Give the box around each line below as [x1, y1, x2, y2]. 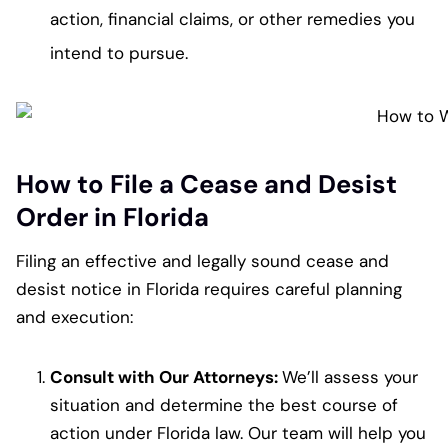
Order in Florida [16, 201, 209, 235]
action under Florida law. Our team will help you [50, 421, 426, 444]
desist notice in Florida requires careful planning [16, 277, 402, 300]
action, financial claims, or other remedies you [50, 7, 415, 30]
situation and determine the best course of [50, 393, 398, 416]
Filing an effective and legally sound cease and [16, 249, 389, 272]
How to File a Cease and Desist [16, 168, 397, 202]
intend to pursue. [50, 41, 188, 64]
